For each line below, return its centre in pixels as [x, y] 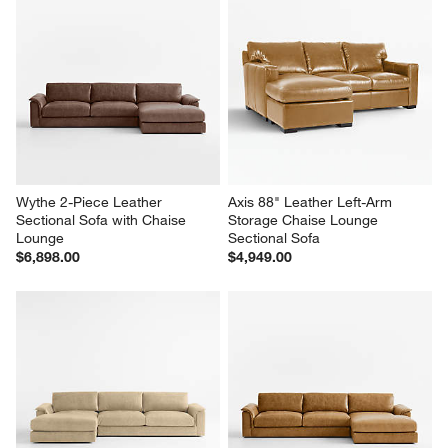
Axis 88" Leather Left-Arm [312, 202]
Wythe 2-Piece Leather [91, 202]
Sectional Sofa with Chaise [103, 220]
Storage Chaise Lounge [305, 220]
